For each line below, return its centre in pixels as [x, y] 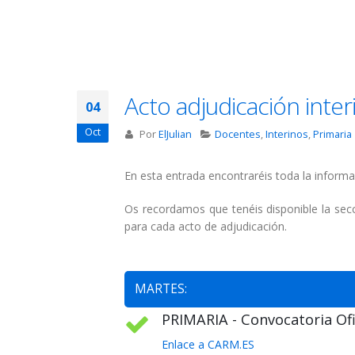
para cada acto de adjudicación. [206, 227]
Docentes [238, 135]
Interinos [287, 135]
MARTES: [161, 289]
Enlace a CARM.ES [208, 345]
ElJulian [175, 135]
